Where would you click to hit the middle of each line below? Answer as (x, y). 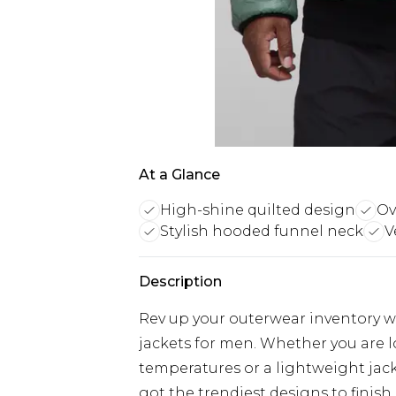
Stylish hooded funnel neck (262, 231)
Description (180, 282)
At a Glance (179, 175)
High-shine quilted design (258, 210)
